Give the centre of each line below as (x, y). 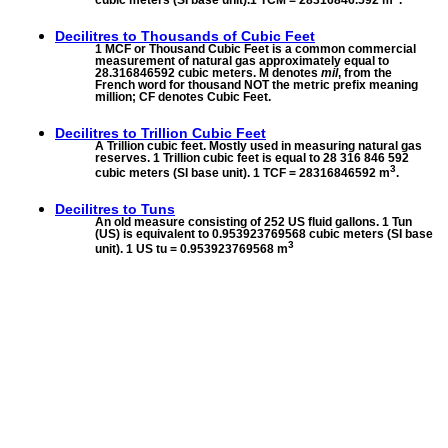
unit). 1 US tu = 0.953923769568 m (191, 249)
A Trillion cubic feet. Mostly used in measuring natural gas (258, 146)
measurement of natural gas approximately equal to (242, 61)
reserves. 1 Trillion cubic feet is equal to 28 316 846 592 (252, 158)
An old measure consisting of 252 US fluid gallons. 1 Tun (253, 222)
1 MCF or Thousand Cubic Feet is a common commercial (255, 49)
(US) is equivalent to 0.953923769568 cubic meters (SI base (264, 234)
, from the (365, 73)
